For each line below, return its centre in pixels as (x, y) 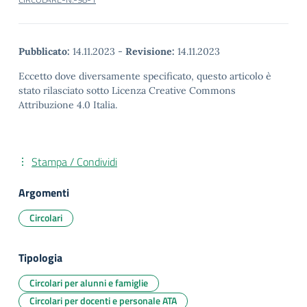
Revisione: (150, 51)
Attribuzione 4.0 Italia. (68, 105)
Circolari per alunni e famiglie (89, 283)
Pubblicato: (44, 51)
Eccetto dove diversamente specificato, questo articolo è (145, 76)
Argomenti (44, 193)
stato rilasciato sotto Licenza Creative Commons (127, 90)
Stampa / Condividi (74, 162)
